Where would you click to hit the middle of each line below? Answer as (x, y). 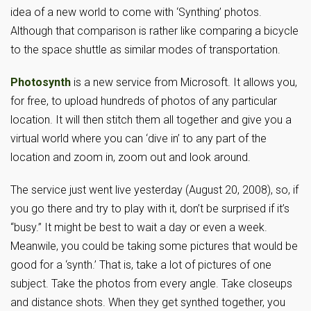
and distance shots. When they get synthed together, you (148, 302)
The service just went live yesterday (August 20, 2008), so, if (154, 190)
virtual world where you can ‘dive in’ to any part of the (138, 138)
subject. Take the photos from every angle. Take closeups (151, 284)
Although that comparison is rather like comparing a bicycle (154, 31)
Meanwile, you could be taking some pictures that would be (154, 246)
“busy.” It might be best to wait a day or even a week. (139, 227)
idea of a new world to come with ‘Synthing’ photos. (136, 12)
